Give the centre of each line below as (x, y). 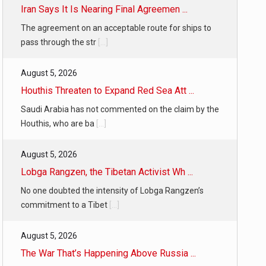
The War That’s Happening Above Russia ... (108, 253)
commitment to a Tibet (65, 205)
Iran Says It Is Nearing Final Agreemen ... (104, 9)
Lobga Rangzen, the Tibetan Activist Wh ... (107, 172)
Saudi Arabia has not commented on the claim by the (120, 109)
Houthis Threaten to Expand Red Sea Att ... (107, 91)
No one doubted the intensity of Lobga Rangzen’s (112, 191)
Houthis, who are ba (58, 123)
